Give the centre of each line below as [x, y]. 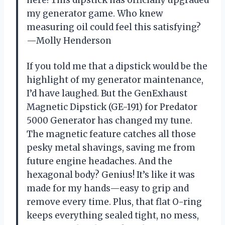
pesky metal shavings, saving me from [111, 147]
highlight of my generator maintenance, [115, 80]
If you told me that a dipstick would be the [117, 66]
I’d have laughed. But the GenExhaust [107, 93]
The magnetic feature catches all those [111, 134]
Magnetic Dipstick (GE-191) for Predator [112, 107]
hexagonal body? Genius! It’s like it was [111, 175]
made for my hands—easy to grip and [108, 188]
